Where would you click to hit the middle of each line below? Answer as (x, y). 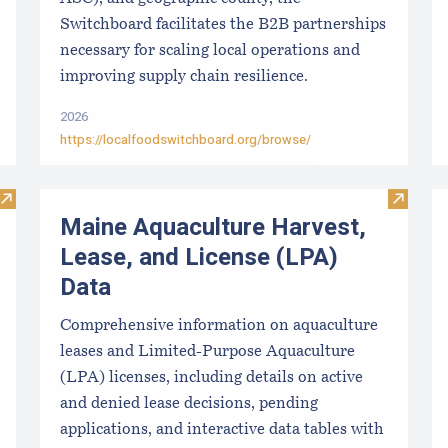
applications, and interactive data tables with (222, 430)
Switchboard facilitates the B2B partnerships (223, 24)
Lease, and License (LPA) (199, 257)
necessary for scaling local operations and (210, 50)
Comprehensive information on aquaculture (219, 326)
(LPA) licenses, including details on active (211, 378)
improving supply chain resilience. (184, 76)
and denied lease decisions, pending (189, 404)
